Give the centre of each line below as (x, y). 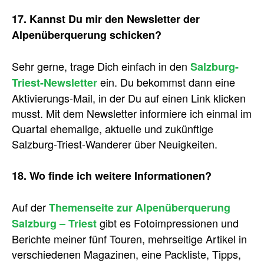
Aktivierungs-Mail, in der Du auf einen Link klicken (129, 98)
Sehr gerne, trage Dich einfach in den (101, 66)
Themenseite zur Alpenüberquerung (140, 207)
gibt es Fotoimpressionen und (168, 223)
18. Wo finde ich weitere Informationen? (112, 176)
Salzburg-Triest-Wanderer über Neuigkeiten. (115, 144)
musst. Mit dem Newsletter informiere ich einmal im (132, 113)
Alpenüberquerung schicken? (87, 35)
